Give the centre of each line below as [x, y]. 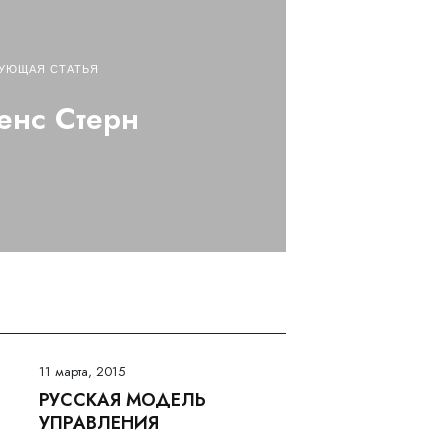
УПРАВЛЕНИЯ [98, 423]
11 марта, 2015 [81, 372]
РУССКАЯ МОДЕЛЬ [122, 400]
